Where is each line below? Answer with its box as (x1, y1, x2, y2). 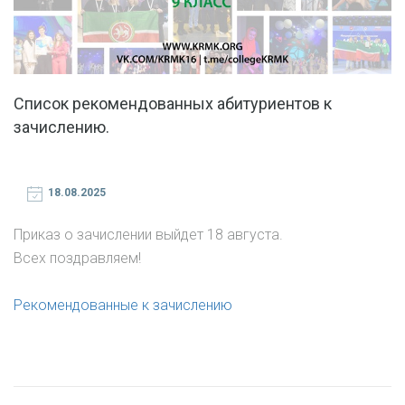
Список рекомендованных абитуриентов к (14, 94, 332, 114)
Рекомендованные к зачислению (14, 297, 232, 315)
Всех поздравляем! (14, 250, 141, 268)
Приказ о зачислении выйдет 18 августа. (14, 226, 283, 244)
